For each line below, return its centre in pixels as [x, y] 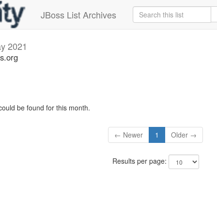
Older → [184, 135]
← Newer [129, 135]
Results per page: [140, 161]
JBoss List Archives [78, 15]
